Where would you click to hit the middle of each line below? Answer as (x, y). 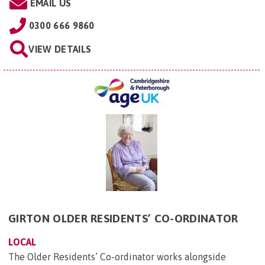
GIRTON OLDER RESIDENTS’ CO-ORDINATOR (123, 218)
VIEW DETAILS (60, 49)
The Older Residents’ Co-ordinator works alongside (117, 256)
